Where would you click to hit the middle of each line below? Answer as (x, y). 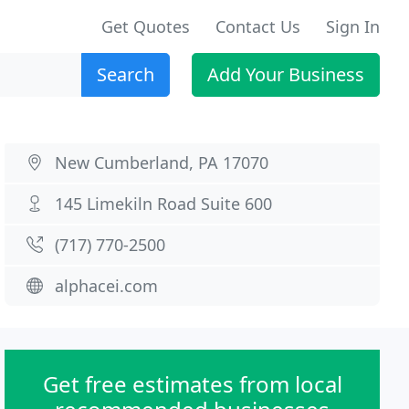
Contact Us (258, 26)
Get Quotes (146, 26)
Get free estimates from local (192, 384)
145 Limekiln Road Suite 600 (164, 204)
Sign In (353, 26)
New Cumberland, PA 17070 (162, 163)
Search (126, 74)
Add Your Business (286, 74)
